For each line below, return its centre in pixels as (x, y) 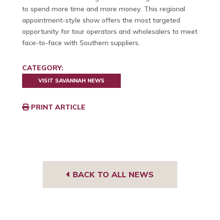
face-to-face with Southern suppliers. (81, 43)
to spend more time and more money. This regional (103, 9)
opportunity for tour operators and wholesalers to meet (110, 32)
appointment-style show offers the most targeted (101, 20)
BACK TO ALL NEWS (112, 174)
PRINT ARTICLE (57, 107)
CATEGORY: (42, 68)
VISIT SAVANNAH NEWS (71, 81)
